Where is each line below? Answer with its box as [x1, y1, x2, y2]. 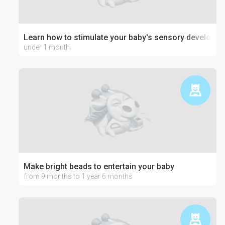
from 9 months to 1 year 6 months [23, 172, 133, 180]
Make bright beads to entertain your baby [23, 162, 174, 171]
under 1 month [23, 43, 70, 51]
